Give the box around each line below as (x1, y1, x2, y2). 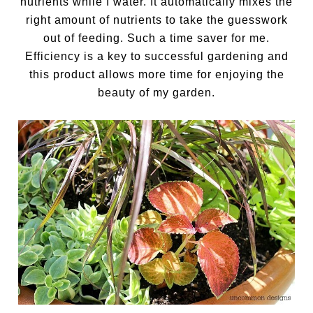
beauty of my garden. (98, 87, 215, 99)
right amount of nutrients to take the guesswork (25, 14, 288, 27)
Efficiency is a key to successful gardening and (24, 50, 289, 63)
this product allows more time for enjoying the (29, 68, 284, 81)
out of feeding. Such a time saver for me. (43, 32, 270, 45)
